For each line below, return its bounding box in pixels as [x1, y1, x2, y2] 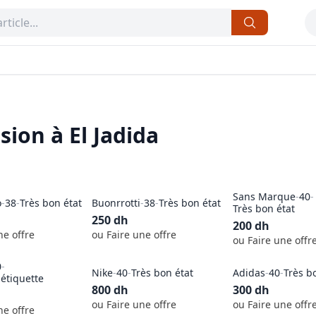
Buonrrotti [91, 195, 140, 209]
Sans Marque [233, 190, 296, 203]
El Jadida [69, 121, 159, 150]
